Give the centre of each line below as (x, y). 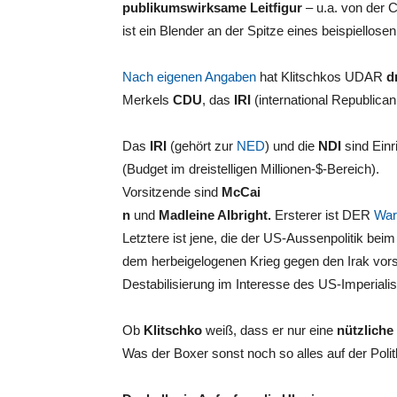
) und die (292, 146)
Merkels (148, 100)
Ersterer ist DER (323, 215)
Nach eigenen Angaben (189, 77)
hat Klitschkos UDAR (321, 77)
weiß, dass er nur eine (269, 330)
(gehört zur (202, 146)
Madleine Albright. (215, 215)
